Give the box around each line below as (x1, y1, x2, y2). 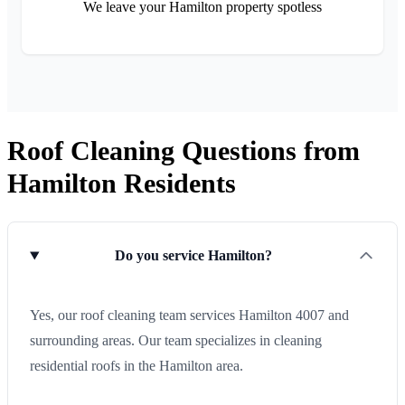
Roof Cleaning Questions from (7, 135, 360, 165)
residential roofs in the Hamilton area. (30, 358, 243, 374)
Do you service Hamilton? (115, 248, 273, 264)
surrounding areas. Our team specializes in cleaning (30, 333, 322, 349)
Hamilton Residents (7, 167, 236, 198)
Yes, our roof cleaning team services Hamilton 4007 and (30, 307, 349, 324)
